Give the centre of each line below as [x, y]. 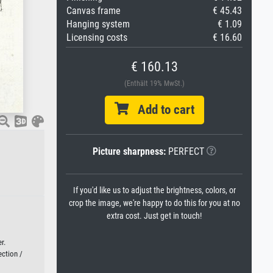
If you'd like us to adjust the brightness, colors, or [154, 190]
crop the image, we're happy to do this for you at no [154, 203]
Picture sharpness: [129, 151]
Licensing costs [97, 37]
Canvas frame [94, 11]
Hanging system [98, 24]
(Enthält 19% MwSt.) [154, 83]
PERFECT [185, 151]
